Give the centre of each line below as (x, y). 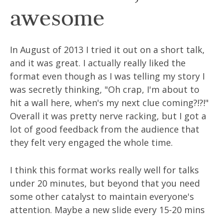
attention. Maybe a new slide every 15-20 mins (107, 210)
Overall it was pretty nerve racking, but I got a (108, 116)
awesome (57, 18)
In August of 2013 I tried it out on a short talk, (107, 50)
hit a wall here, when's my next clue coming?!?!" (109, 103)
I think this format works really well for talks (104, 170)
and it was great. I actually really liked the (98, 63)
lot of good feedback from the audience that (105, 129)
